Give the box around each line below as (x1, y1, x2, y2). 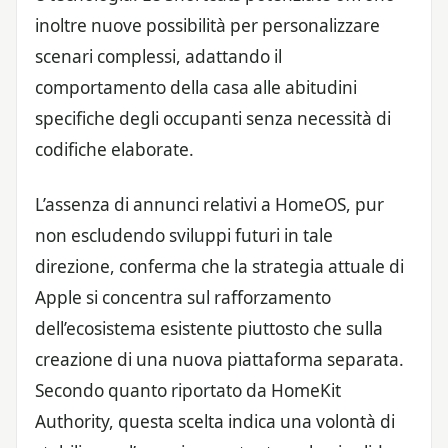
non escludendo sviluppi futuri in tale (35, 223, 333, 247)
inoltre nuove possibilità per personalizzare (35, 14, 380, 38)
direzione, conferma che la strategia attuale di (35, 254, 404, 278)
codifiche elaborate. (35, 138, 194, 162)
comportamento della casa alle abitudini (35, 76, 357, 100)
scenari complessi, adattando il (35, 45, 282, 69)
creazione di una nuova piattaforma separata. (35, 347, 404, 371)
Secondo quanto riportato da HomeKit (35, 378, 341, 402)
